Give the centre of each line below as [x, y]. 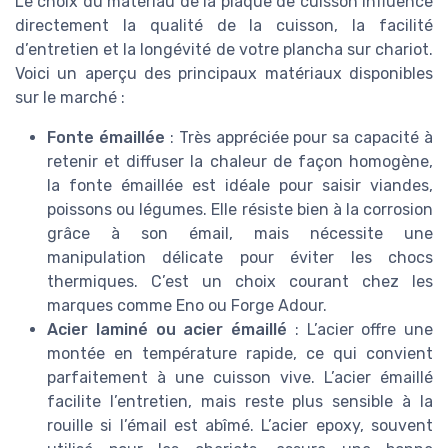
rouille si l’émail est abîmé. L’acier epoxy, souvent [240, 425]
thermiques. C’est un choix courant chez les [240, 281]
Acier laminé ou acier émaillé [167, 329]
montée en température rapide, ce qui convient [240, 353]
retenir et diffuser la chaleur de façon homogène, [240, 161]
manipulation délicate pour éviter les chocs [240, 257]
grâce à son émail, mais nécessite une [240, 233]
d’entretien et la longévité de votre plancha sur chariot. [224, 49]
